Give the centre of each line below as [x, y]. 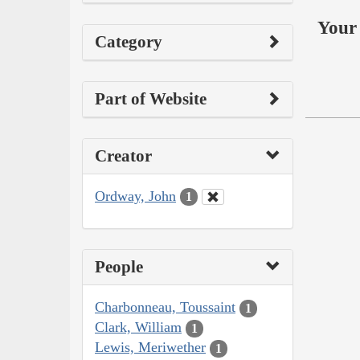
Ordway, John [135, 196]
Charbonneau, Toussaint [165, 307]
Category [129, 41]
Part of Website [151, 98]
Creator [123, 155]
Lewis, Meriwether [150, 348]
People [119, 267]
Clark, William [138, 327]
